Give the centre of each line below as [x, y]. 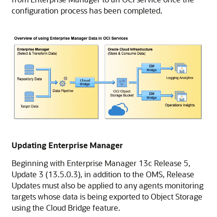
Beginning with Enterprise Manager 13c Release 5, [101, 163]
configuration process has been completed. [87, 10]
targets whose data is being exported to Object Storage [107, 196]
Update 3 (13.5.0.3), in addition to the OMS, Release [103, 174]
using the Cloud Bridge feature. [66, 207]
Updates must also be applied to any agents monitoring [108, 185]
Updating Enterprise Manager [67, 145]
